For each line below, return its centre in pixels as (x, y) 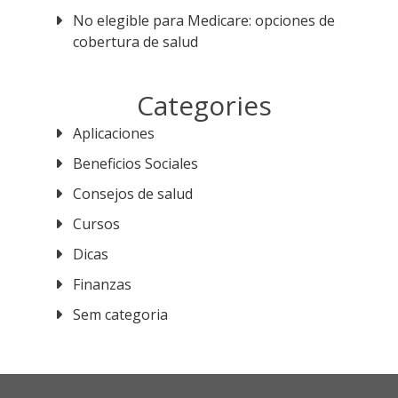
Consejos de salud (133, 194)
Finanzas (103, 284)
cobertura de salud (136, 42)
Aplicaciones (114, 133)
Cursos (97, 224)
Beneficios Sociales (136, 163)
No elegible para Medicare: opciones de (204, 20)
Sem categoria (121, 314)
